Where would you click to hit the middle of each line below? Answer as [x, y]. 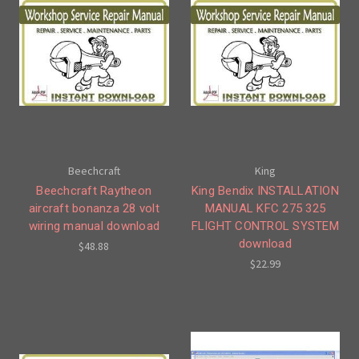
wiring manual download [94, 226]
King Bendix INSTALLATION [265, 190]
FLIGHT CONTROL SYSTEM [265, 226]
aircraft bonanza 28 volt [94, 208]
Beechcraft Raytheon [94, 190]
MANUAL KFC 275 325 [265, 208]
